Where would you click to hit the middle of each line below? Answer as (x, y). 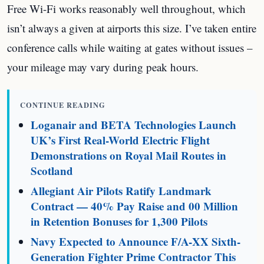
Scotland (52, 171)
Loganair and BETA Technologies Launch (134, 125)
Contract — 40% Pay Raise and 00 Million (135, 206)
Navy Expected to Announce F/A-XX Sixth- (136, 241)
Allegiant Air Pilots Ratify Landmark (121, 191)
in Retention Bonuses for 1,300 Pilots (119, 221)
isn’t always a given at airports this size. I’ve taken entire (132, 28)
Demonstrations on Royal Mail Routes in (129, 155)
